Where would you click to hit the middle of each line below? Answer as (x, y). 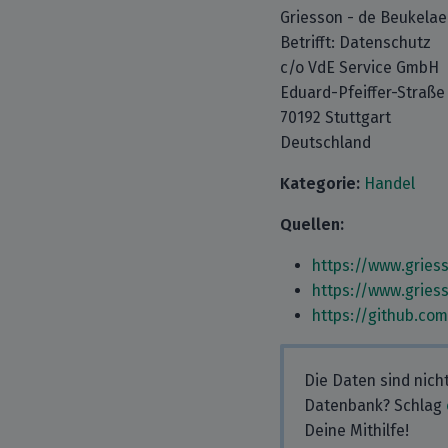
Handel (389, 183)
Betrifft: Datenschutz (355, 42)
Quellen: (312, 224)
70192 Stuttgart (335, 117)
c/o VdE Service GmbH (359, 67)
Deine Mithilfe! (356, 430)
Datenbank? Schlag (375, 405)
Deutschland (325, 142)
